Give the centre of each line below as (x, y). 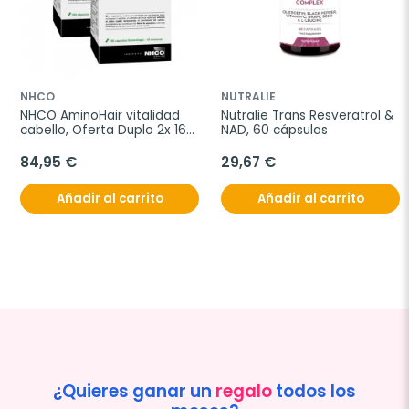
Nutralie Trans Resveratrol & (308, 116)
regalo (244, 392)
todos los (314, 392)
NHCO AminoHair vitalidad (100, 116)
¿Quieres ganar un (134, 392)
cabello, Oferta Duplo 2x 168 (107, 131)
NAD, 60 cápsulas (274, 131)
